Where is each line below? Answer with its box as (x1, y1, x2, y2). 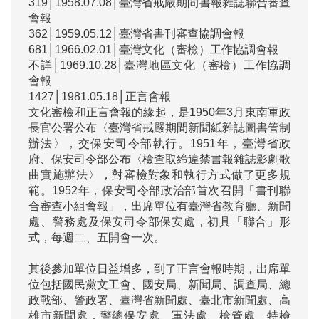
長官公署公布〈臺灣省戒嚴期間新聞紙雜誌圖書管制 (28, 122, 291, 134)
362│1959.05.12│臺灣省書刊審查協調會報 (28, 28, 244, 40)
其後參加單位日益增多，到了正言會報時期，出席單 (28, 263, 291, 275)
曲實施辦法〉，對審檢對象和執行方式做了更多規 (28, 169, 291, 181)
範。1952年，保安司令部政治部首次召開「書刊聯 (28, 184, 291, 197)
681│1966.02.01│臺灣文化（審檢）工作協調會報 (28, 43, 278, 56)
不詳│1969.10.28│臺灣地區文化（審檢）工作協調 (28, 59, 291, 71)
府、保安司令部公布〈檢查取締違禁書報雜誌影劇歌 (28, 153, 291, 165)
